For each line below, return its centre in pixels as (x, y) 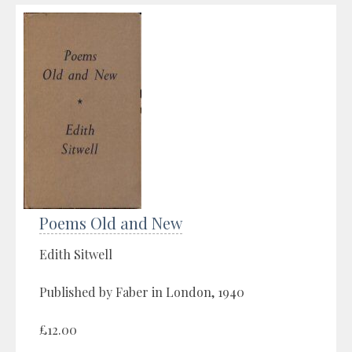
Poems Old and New (111, 222)
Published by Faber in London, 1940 (142, 291)
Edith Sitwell (76, 254)
